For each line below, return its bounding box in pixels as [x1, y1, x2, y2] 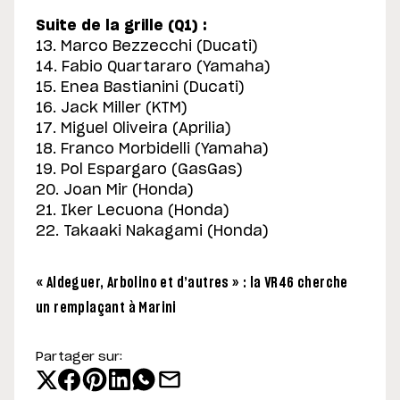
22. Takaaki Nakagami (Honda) [36, 224, 269, 239]
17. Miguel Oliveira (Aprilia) [36, 121, 231, 137]
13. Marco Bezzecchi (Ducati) [36, 39, 258, 54]
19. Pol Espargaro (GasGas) [36, 162, 243, 178]
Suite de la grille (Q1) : [36, 19, 207, 34]
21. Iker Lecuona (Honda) [36, 204, 229, 219]
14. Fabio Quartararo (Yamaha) [36, 60, 271, 75]
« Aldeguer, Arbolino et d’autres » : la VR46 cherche [36, 276, 348, 291]
